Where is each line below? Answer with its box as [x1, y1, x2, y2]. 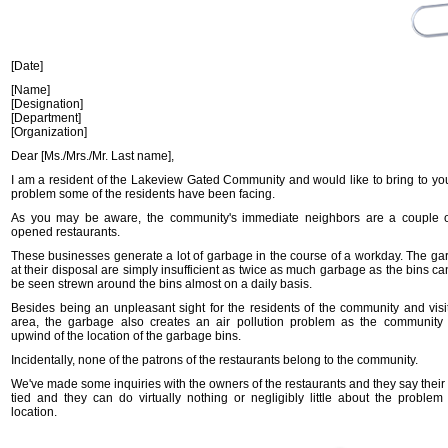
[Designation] [11, 97, 83, 111]
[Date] [11, 59, 43, 73]
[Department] [11, 111, 81, 125]
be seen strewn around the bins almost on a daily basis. [11, 277, 312, 291]
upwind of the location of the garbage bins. [11, 329, 241, 343]
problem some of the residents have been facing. [11, 187, 275, 201]
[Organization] [11, 125, 87, 139]
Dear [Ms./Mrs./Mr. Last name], [11, 149, 174, 163]
